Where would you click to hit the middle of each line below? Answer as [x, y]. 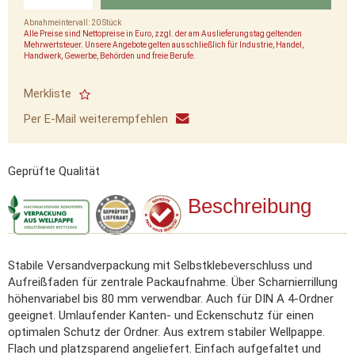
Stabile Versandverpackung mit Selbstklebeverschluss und [160, 265]
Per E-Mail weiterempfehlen [96, 119]
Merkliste [48, 94]
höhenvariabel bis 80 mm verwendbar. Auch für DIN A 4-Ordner [171, 299]
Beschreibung [249, 206]
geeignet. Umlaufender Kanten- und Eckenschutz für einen [161, 315]
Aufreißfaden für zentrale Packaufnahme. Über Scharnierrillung [173, 282]
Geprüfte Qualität [54, 171]
